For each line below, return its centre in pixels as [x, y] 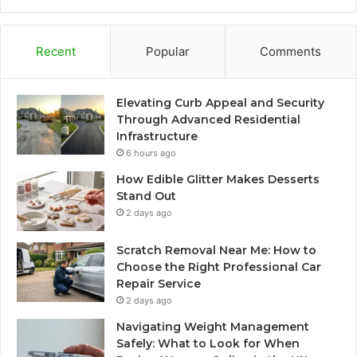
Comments [291, 51]
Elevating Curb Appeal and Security [220, 102]
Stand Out [146, 196]
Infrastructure [157, 136]
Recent [55, 51]
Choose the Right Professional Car [219, 267]
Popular [167, 51]
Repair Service [159, 283]
